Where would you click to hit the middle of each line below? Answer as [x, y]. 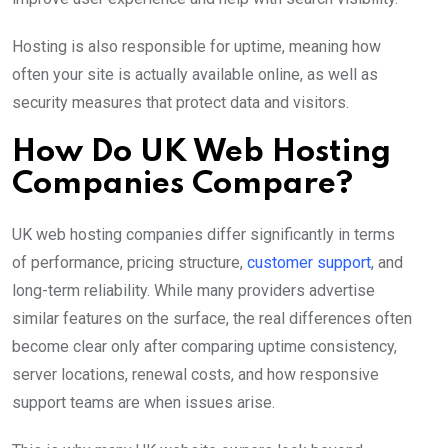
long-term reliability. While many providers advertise [193, 290]
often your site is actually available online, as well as [195, 74]
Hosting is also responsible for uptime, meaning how [196, 46]
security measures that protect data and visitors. [180, 102]
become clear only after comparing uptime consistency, [204, 346]
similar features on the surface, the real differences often [212, 318]
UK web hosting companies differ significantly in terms [203, 234]
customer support [309, 262]
